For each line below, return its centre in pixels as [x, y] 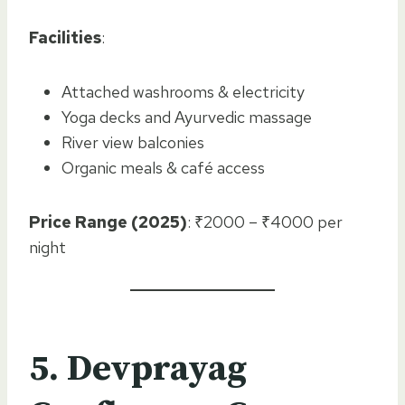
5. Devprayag [138, 368]
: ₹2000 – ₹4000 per [265, 221]
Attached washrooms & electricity [183, 91]
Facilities [65, 37]
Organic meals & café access [163, 167]
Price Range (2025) [108, 221]
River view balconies [133, 142]
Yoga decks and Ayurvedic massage [187, 117]
